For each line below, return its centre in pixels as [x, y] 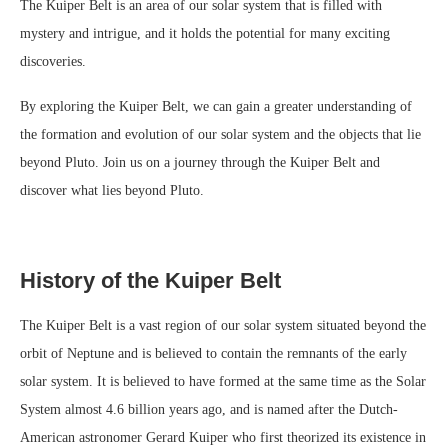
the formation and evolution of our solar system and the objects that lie [220, 135]
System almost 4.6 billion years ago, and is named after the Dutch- [209, 410]
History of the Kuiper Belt [150, 281]
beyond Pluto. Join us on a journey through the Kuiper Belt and [200, 163]
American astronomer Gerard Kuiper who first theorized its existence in [223, 438]
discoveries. [53, 62]
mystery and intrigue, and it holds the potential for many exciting [205, 34]
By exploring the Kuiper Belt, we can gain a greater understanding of [216, 107]
